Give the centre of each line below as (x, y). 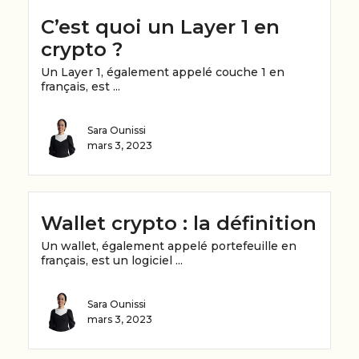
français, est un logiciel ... (112, 260)
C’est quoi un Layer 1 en (160, 26)
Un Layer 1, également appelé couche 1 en (163, 72)
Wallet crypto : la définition (179, 223)
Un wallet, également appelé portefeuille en (169, 246)
